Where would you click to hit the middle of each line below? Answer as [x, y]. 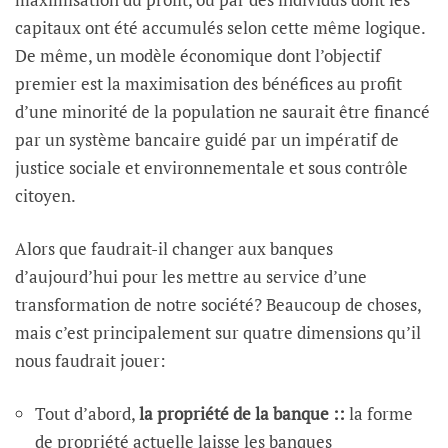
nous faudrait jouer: [90, 360]
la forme [379, 413]
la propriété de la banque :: [242, 413]
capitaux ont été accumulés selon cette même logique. [220, 28]
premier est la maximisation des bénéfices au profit [208, 84]
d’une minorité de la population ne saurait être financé [222, 112]
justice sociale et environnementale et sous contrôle [211, 168]
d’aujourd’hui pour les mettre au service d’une [191, 276]
